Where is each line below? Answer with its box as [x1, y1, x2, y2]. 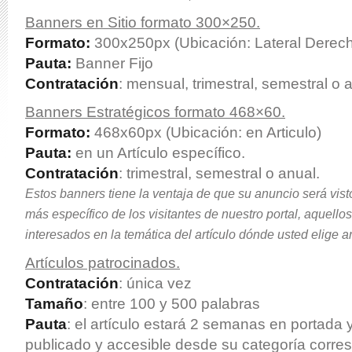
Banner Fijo [75, 55, 153, 71]
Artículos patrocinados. [25, 255, 180, 271]
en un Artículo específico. [75, 145, 245, 161]
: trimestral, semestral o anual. [119, 165, 320, 181]
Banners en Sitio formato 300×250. [25, 14, 260, 31]
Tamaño [25, 295, 83, 312]
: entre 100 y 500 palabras [83, 295, 260, 312]
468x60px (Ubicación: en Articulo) [94, 124, 321, 141]
